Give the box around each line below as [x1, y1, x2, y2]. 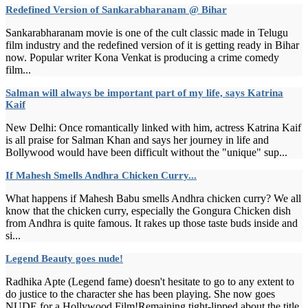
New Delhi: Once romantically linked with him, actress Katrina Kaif [5, 121, 301, 133]
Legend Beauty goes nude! [5, 252, 123, 264]
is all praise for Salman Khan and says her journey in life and [5, 133, 269, 146]
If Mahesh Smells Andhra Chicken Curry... [5, 169, 197, 181]
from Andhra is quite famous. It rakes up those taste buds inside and [5, 217, 298, 229]
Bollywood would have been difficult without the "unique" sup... [5, 146, 287, 158]
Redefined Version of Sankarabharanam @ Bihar [5, 3, 227, 15]
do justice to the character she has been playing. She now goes [5, 287, 275, 300]
